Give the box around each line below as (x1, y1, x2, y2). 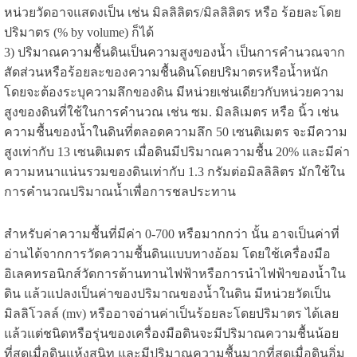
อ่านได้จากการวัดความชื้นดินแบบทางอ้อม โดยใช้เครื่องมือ (3, 247, 331, 261)
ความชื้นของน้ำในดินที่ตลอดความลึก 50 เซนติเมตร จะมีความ (3, 125, 347, 139)
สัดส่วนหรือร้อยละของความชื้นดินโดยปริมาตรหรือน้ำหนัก (3, 65, 328, 80)
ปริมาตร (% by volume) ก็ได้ (3, 25, 154, 40)
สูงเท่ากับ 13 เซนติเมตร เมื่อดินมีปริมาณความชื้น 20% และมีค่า (3, 145, 350, 159)
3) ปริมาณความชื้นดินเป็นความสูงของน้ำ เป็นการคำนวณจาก (3, 45, 345, 60)
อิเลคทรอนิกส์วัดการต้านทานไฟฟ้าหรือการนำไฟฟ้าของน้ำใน (3, 267, 346, 281)
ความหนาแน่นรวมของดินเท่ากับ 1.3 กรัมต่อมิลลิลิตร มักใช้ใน (3, 165, 345, 179)
